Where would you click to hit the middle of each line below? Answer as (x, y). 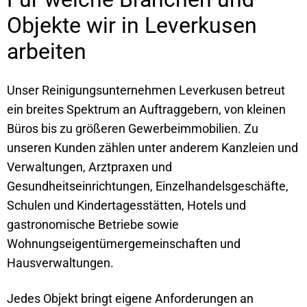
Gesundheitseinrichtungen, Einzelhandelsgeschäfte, (148, 186)
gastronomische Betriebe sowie (93, 224)
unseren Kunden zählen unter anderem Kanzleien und (152, 147)
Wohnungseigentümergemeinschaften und (124, 243)
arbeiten (47, 51)
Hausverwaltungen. (60, 262)
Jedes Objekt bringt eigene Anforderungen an (130, 298)
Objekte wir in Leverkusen (132, 25)
